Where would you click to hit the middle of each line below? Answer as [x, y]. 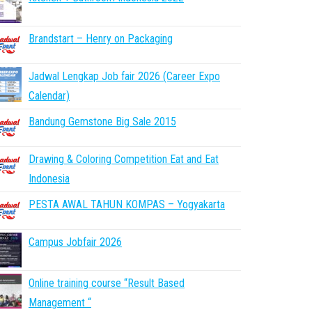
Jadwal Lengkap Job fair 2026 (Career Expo [124, 76]
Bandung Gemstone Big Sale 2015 [102, 122]
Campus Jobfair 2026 [75, 242]
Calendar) [49, 96]
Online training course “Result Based [107, 283]
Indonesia [49, 179]
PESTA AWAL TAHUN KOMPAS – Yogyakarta [127, 204]
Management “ [60, 303]
